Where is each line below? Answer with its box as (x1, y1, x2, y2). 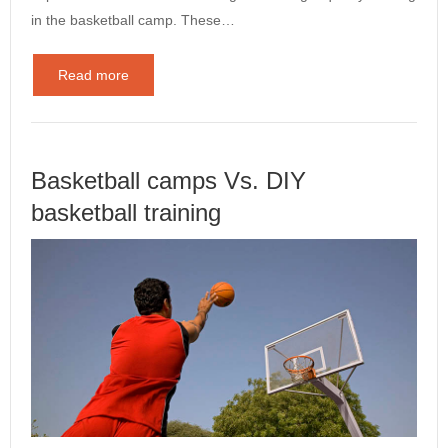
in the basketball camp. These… (31, 11, 235, 28)
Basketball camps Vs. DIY (31, 166, 306, 194)
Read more (58, 66, 129, 83)
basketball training (31, 198, 221, 226)
